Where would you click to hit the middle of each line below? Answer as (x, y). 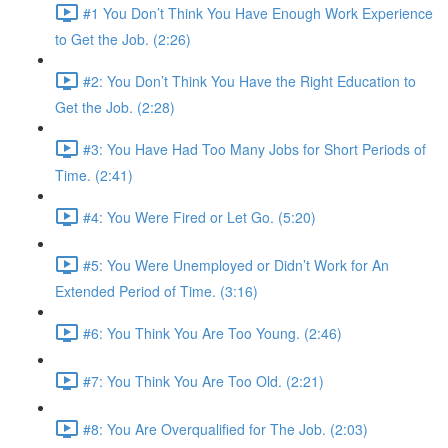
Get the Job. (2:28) (115, 107)
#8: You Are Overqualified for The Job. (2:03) (225, 428)
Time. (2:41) (94, 175)
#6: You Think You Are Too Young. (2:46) (212, 332)
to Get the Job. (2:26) (123, 39)
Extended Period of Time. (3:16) (156, 291)
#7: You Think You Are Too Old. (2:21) (203, 380)
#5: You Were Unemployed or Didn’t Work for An (236, 264)
